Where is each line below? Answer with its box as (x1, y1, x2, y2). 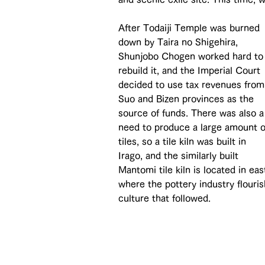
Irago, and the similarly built (118, 150, 241, 160)
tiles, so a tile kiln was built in (118, 136, 249, 146)
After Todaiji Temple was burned (118, 22, 263, 33)
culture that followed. (118, 193, 211, 203)
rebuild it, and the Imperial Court (118, 65, 263, 75)
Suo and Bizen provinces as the (118, 93, 257, 104)
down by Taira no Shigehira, (118, 37, 241, 47)
